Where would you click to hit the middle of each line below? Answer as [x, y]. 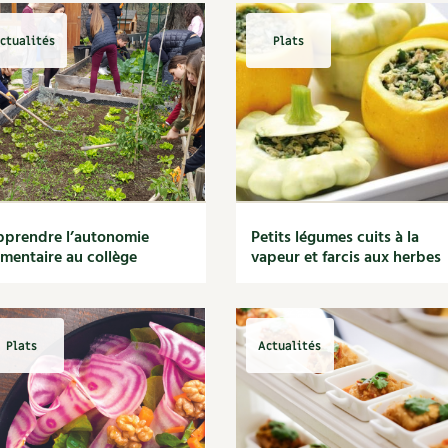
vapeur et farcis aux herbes [345, 258]
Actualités [290, 345]
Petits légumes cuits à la [334, 238]
